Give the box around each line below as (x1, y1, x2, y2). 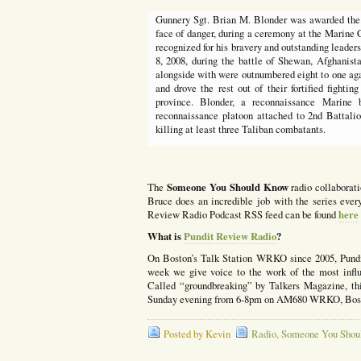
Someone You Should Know (166, 180, 292, 195)
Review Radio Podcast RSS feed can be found (147, 208, 338, 222)
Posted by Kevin (163, 327, 230, 342)
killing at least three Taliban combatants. (155, 122, 326, 137)
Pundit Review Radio (183, 229, 276, 244)
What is (147, 229, 184, 244)
